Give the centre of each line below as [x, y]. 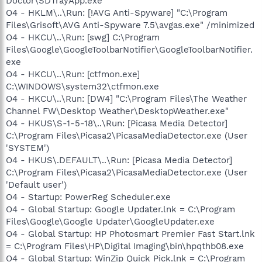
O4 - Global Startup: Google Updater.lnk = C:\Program [120, 209]
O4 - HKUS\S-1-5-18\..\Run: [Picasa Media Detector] [117, 123]
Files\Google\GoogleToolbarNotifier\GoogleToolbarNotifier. [129, 49]
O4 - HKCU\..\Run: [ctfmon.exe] [73, 74]
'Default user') [36, 185]
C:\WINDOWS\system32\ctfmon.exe [82, 86]
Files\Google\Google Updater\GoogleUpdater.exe [110, 221]
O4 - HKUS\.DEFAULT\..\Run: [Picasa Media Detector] [119, 160]
